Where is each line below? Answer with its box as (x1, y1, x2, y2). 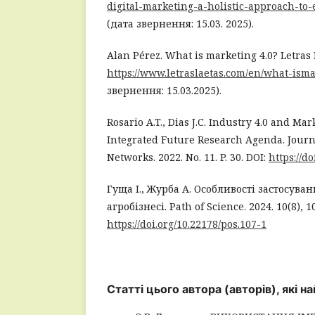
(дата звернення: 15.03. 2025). (107, 16, 254, 30)
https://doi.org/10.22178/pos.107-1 (107, 217, 266, 231)
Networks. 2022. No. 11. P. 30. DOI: (107, 150, 269, 164)
